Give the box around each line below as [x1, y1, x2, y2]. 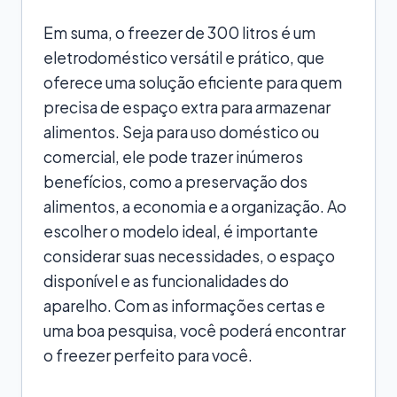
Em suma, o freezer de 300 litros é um [43, 22, 315, 43]
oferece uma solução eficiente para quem [43, 72, 342, 92]
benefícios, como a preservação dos [43, 171, 307, 191]
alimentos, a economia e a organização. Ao [43, 196, 346, 216]
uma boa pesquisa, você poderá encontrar [43, 320, 346, 340]
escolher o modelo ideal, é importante [43, 221, 318, 241]
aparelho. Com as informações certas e [43, 295, 325, 315]
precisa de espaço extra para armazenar [43, 97, 331, 117]
